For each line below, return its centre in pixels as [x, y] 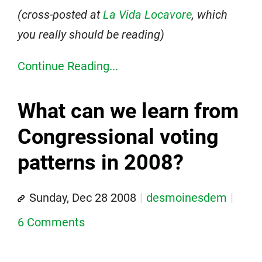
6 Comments [51, 223]
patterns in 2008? [101, 163]
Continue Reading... [68, 66]
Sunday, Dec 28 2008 [83, 198]
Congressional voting [118, 137]
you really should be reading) [91, 35]
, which [210, 15]
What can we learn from [128, 111]
